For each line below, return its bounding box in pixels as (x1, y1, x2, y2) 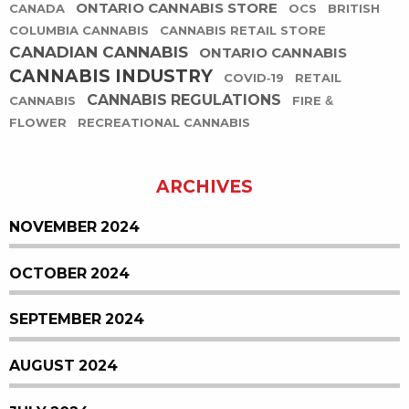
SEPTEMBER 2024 (9, 311, 144, 328)
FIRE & (292, 94, 333, 109)
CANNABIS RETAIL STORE (160, 24, 326, 38)
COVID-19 (224, 71, 284, 86)
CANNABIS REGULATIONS (87, 92, 281, 109)
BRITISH (328, 2, 380, 16)
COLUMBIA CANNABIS (9, 24, 149, 38)
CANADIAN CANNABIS (9, 44, 188, 62)
